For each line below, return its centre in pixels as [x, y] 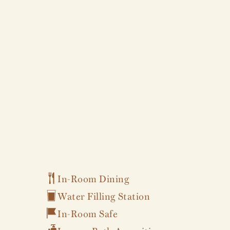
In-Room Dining [93, 178]
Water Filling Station [104, 195]
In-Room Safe [88, 213]
